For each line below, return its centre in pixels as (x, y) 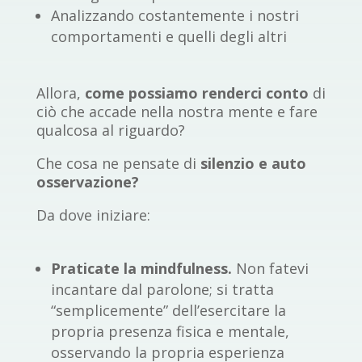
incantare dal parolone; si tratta (162, 290)
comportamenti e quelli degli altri (168, 37)
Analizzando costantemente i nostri (175, 16)
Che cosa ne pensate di (118, 164)
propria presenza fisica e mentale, (170, 332)
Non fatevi (272, 269)
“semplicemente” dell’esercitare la (168, 311)
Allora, (60, 93)
